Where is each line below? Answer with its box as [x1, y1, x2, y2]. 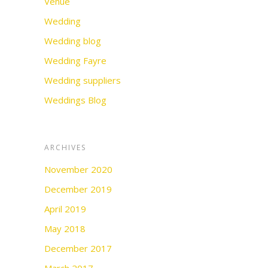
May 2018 [44, 223, 86, 234]
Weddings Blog [44, 94, 106, 106]
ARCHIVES [44, 142, 86, 153]
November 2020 [44, 163, 112, 175]
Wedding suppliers [44, 74, 121, 86]
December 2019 [44, 183, 112, 195]
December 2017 [44, 242, 112, 254]
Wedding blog [44, 35, 101, 47]
